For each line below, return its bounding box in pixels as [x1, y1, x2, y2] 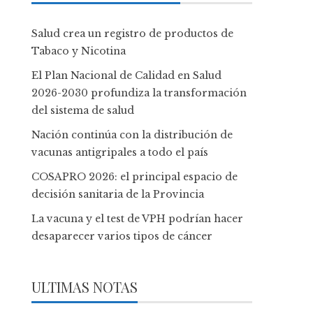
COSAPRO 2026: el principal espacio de [31, 170, 238, 183]
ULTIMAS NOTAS [31, 277, 138, 296]
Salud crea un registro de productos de [31, 27, 234, 40]
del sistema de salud [31, 103, 135, 117]
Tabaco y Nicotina [31, 44, 126, 57]
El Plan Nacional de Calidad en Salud [31, 68, 222, 82]
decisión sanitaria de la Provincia [31, 187, 205, 201]
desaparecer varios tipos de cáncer [31, 229, 213, 242]
